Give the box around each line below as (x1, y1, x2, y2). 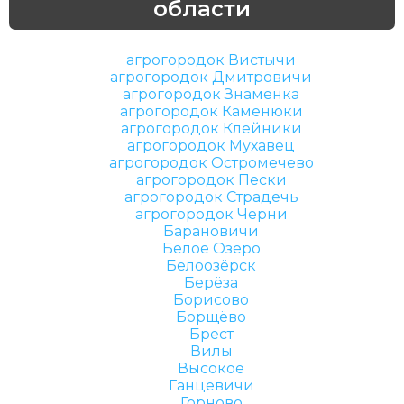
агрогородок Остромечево (108, 154, 314, 171)
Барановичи (163, 223, 259, 240)
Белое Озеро (161, 240, 261, 257)
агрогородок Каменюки (119, 103, 303, 120)
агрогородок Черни (134, 206, 288, 223)
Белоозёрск (166, 257, 256, 274)
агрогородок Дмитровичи (110, 69, 312, 86)
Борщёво (176, 308, 246, 326)
